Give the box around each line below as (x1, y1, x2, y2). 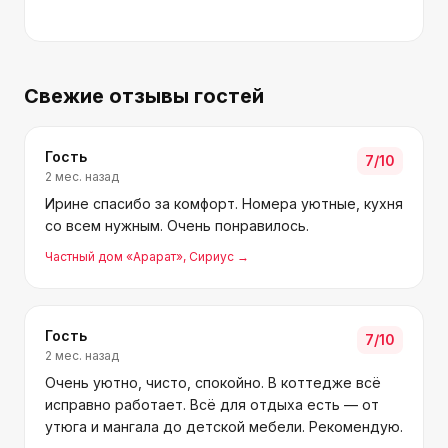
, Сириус (183, 249, 234, 264)
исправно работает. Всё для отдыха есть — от (45, 396, 379, 413)
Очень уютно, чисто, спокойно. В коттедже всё (45, 374, 381, 391)
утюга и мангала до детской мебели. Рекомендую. (45, 418, 403, 435)
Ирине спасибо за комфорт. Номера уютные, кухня (45, 195, 403, 212)
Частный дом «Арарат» (45, 249, 183, 264)
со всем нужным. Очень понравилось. (45, 217, 309, 234)
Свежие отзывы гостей (24, 84, 264, 108)
